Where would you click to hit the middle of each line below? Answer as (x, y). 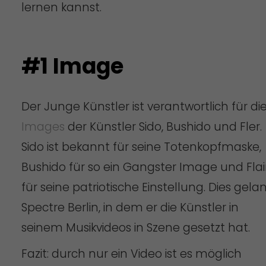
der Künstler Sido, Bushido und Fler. (163, 126)
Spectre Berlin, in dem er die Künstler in (130, 207)
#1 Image (72, 66)
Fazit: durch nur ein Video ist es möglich (131, 254)
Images (43, 126)
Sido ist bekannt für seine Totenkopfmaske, (141, 147)
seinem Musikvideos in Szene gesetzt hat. (135, 227)
